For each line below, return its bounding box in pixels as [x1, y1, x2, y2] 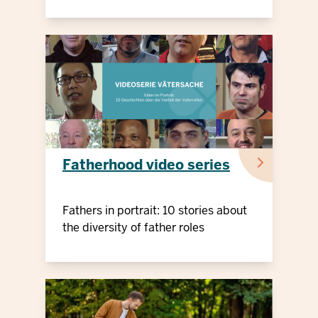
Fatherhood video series [62, 155, 230, 175]
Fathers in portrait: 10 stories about [62, 203, 247, 219]
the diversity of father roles [62, 220, 204, 236]
